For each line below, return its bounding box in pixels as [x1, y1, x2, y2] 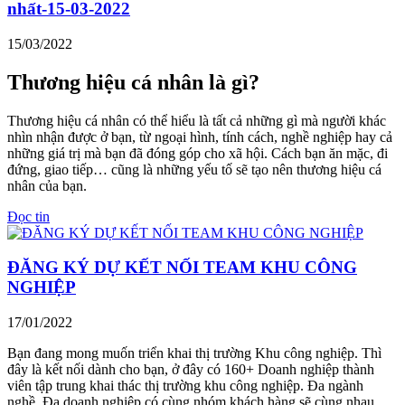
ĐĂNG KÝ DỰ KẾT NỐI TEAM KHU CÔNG [7, 258, 357, 278]
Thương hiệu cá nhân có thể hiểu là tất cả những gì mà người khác [7, 112, 386, 128]
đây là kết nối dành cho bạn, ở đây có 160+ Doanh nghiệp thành [7, 362, 374, 378]
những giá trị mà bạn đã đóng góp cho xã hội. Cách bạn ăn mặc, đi [7, 145, 388, 161]
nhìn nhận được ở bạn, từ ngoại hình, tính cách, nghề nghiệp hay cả [7, 128, 392, 145]
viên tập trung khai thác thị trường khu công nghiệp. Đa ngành [7, 378, 363, 394]
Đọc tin [7, 208, 50, 224]
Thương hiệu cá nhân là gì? [7, 70, 259, 94]
